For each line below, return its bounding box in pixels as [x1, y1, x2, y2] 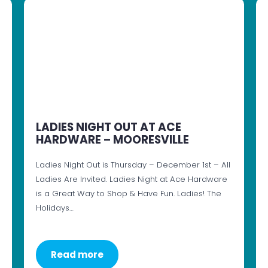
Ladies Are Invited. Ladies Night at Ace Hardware [35, 173, 227, 185]
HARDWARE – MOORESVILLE [35, 132, 189, 148]
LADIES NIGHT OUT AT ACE [35, 119, 181, 136]
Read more [50, 248, 103, 261]
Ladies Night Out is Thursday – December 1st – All [35, 159, 230, 171]
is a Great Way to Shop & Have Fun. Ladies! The [35, 188, 221, 200]
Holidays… [35, 202, 74, 214]
